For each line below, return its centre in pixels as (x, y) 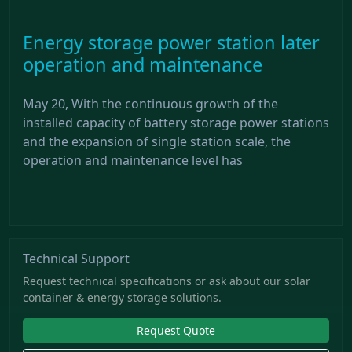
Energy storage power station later (171, 42)
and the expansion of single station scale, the (157, 141)
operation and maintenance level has (133, 160)
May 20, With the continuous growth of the (150, 103)
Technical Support (76, 258)
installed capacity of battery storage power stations (176, 122)
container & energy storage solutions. (122, 297)
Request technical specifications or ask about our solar (167, 280)
